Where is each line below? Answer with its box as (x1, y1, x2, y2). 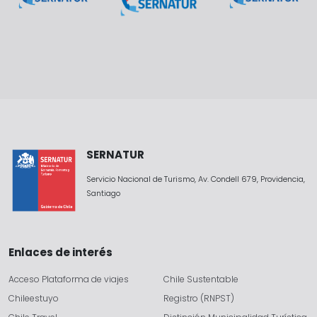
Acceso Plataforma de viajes (8, 272, 129, 285)
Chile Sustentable (163, 272, 238, 285)
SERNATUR (86, 146, 144, 162)
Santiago (86, 187, 120, 199)
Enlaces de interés (8, 244, 113, 260)
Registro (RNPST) (163, 292, 234, 304)
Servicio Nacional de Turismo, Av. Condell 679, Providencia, (86, 173, 305, 185)
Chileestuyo (8, 292, 59, 304)
